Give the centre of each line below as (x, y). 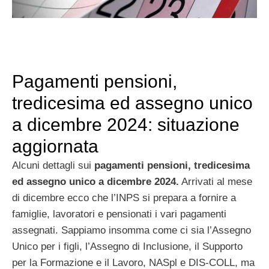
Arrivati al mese (216, 181)
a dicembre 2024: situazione (126, 124)
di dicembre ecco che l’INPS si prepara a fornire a (124, 198)
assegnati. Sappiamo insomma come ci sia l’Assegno (131, 230)
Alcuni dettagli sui (53, 165)
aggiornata (55, 146)
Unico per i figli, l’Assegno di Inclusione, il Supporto (127, 246)
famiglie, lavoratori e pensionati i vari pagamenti (119, 214)
